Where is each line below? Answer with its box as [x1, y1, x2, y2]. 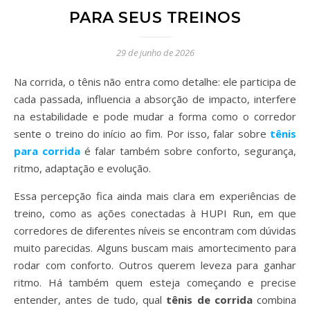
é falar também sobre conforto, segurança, [80, 144, 296, 158]
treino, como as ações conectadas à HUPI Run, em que [14, 206, 296, 220]
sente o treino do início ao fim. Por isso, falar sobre [14, 127, 270, 140]
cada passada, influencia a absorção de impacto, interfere [14, 92, 296, 106]
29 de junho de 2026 [116, 46, 194, 59]
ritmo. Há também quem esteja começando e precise [14, 275, 296, 289]
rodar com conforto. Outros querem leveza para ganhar [14, 258, 296, 272]
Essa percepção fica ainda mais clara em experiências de [14, 189, 296, 203]
